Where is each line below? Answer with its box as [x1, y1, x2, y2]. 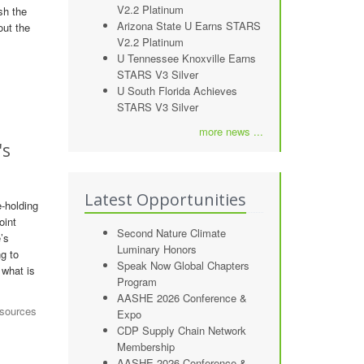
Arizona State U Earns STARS [116, 18, 261, 33]
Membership [116, 339, 175, 354]
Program [116, 274, 157, 289]
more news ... [199, 123, 263, 139]
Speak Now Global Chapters [116, 258, 249, 273]
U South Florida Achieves [116, 83, 237, 98]
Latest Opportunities [84, 188, 246, 210]
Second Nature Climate [116, 225, 226, 240]
